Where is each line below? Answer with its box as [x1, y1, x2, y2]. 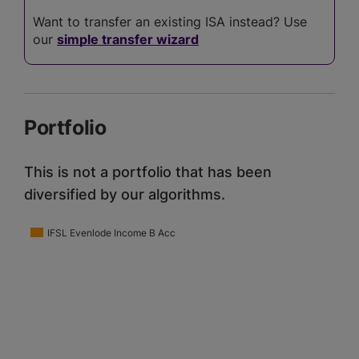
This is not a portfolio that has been [24, 163, 272, 181]
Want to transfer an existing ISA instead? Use [33, 14, 307, 30]
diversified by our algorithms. [24, 186, 225, 204]
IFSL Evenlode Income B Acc [47, 227, 175, 240]
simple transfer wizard [57, 31, 199, 48]
